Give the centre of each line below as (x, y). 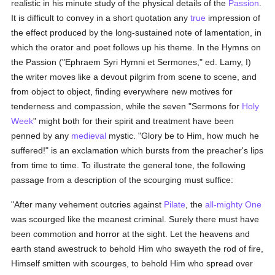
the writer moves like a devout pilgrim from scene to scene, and (134, 77)
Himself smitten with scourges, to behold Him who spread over (132, 263)
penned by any (41, 136)
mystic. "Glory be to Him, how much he (183, 136)
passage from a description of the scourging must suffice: (122, 180)
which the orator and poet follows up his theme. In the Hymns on (136, 47)
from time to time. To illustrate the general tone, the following (129, 165)
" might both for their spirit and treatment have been (134, 121)
